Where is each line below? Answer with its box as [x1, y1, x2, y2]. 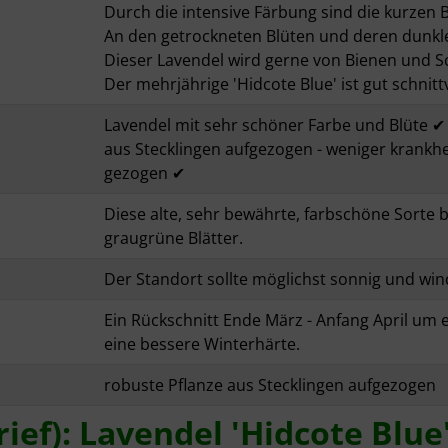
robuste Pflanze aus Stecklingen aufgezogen [104, 374, 436, 397]
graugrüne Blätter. [104, 227, 243, 250]
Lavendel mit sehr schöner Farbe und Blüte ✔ [104, 114, 445, 137]
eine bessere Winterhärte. [104, 333, 300, 356]
